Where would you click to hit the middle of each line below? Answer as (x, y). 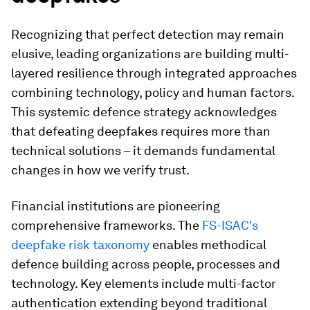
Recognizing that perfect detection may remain (148, 34)
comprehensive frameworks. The (105, 225)
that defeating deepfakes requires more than (141, 131)
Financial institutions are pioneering (116, 206)
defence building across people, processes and (146, 264)
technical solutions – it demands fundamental (143, 150)
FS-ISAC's (230, 225)
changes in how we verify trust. (100, 170)
